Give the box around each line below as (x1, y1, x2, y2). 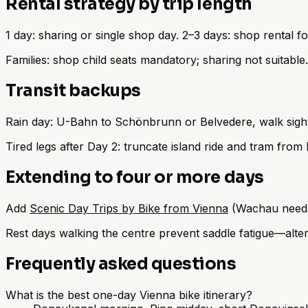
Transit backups (5, 80, 141, 101)
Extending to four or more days (5, 166, 264, 188)
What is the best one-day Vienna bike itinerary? (5, 287, 252, 302)
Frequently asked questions (5, 253, 236, 274)
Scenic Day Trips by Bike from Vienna (30, 201, 228, 215)
